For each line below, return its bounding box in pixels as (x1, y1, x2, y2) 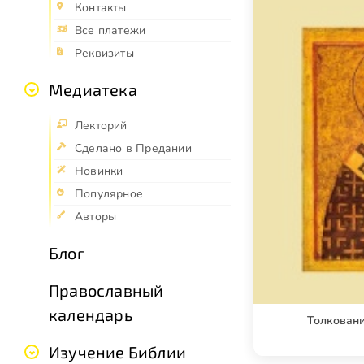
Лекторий (75, 118, 128, 134)
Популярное (75, 186, 144, 202)
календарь (49, 305, 132, 325)
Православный (49, 280, 164, 301)
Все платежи (75, 23, 146, 39)
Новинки (75, 163, 123, 180)
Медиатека (49, 80, 137, 100)
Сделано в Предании (75, 141, 192, 157)
